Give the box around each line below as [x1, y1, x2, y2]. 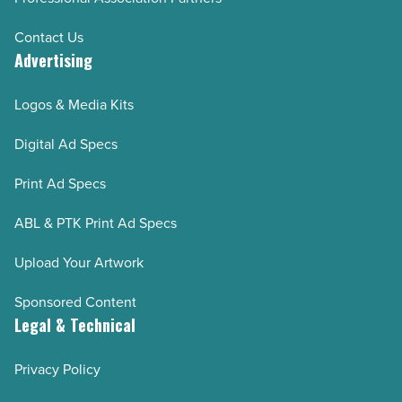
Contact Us [14, 27, 83, 48]
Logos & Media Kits [14, 94, 134, 116]
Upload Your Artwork [14, 252, 144, 274]
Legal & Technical [14, 313, 135, 337]
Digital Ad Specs [14, 134, 118, 155]
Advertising [14, 48, 92, 73]
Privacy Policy [14, 359, 100, 380]
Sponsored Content [14, 292, 136, 313]
